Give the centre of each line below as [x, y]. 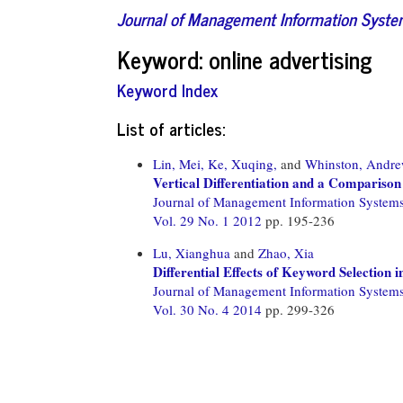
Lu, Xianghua [192, 252]
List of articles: [171, 128]
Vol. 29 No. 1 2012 [209, 220]
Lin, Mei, [179, 163]
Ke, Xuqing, [242, 163]
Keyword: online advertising [245, 58]
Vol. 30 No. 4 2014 [209, 309]
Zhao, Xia [286, 252]
